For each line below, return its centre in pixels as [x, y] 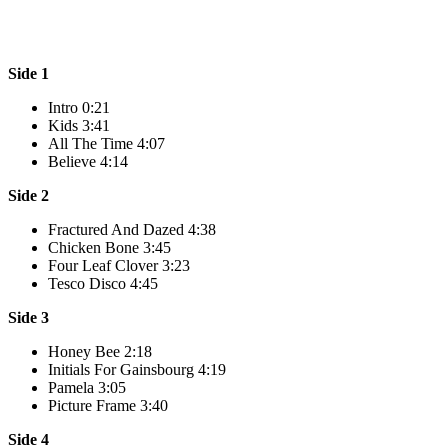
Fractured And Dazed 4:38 [132, 229]
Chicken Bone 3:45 [109, 247]
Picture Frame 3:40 [108, 405]
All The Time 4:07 [106, 143]
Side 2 [28, 195]
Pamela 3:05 [87, 387]
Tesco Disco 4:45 [103, 283]
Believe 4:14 [88, 161]
